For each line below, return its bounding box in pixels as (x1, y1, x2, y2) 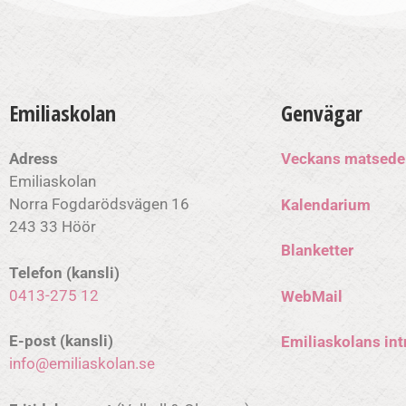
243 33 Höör (9, 217, 96, 236)
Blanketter (281, 241, 353, 259)
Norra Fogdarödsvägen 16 (9, 195, 189, 213)
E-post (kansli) (9, 332, 113, 350)
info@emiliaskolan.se (9, 354, 155, 372)
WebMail (281, 286, 343, 305)
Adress (9, 150, 58, 168)
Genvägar (281, 98, 362, 128)
